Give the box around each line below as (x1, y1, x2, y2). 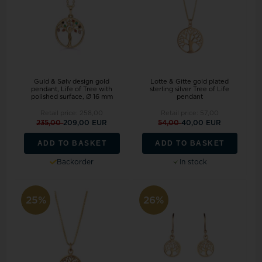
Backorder (57, 158, 94, 166)
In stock (179, 158, 207, 166)
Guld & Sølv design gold (34, 78, 110, 85)
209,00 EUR (63, 119, 108, 126)
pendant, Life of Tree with (31, 85, 113, 92)
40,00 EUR (181, 119, 222, 126)
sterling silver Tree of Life (150, 85, 230, 92)
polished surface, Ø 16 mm (30, 93, 113, 100)
